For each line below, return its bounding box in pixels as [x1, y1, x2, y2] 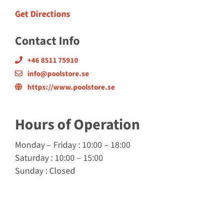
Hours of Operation [15, 114, 140, 136]
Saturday [15, 152, 49, 165]
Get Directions [15, 8, 70, 20]
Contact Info [15, 32, 80, 50]
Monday [15, 139, 45, 152]
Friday [53, 139, 76, 152]
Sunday [15, 165, 43, 178]
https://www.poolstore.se [27, 82, 115, 93]
